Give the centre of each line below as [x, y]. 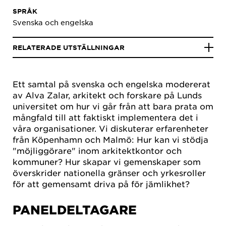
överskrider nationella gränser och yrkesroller [109, 173]
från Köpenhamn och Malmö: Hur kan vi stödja [110, 139]
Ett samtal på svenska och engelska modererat [111, 84]
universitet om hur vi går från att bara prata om [113, 106]
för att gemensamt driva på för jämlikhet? [101, 184]
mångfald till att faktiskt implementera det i [105, 117]
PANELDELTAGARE [75, 210]
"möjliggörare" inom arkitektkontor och [97, 150]
